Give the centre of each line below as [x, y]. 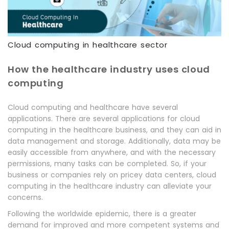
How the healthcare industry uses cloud [109, 69]
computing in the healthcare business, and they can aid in [114, 130]
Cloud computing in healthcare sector [88, 45]
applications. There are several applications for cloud [104, 119]
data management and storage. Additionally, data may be [114, 141]
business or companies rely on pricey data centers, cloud [112, 175]
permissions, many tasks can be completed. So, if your [107, 164]
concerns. [25, 197]
